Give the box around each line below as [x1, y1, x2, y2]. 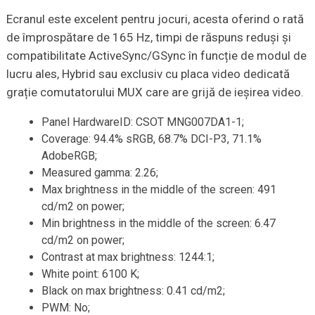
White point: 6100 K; [41, 266, 139, 281]
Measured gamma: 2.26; [41, 165, 158, 179]
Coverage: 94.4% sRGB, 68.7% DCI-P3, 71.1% [41, 131, 262, 146]
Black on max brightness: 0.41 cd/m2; [41, 283, 225, 297]
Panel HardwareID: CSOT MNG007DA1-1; [41, 115, 244, 129]
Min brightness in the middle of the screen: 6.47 [41, 216, 276, 230]
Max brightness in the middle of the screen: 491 [41, 182, 276, 196]
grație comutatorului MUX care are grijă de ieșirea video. [6, 84, 304, 99]
